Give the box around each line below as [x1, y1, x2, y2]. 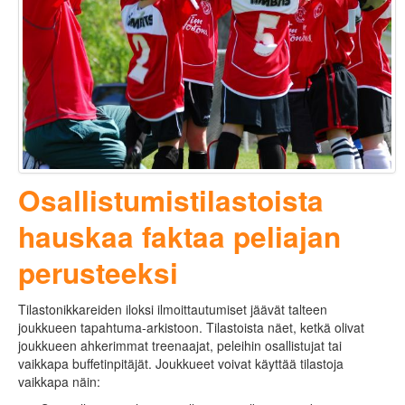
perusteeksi [18, 251, 178, 293]
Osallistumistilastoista [18, 179, 324, 221]
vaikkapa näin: [18, 372, 100, 391]
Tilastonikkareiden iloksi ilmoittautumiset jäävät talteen [18, 299, 327, 318]
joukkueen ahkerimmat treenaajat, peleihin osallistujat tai [18, 335, 342, 354]
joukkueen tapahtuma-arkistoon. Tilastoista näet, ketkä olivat [18, 317, 364, 336]
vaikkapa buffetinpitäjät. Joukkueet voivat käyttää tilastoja [18, 353, 344, 372]
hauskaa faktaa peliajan [18, 215, 341, 257]
